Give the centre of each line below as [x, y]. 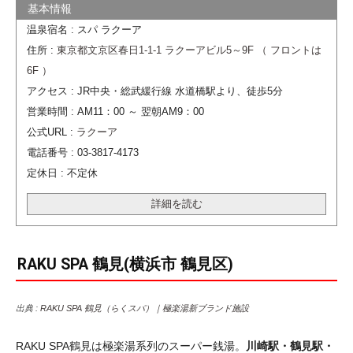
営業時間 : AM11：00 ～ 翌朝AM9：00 [115, 111]
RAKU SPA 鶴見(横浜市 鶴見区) [125, 264]
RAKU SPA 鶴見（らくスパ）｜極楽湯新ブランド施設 [145, 308]
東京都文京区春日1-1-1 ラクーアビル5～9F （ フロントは [189, 50]
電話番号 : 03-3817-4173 [82, 152]
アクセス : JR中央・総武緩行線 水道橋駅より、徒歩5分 [154, 91]
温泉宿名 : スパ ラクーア [84, 30]
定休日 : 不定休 [62, 173]
